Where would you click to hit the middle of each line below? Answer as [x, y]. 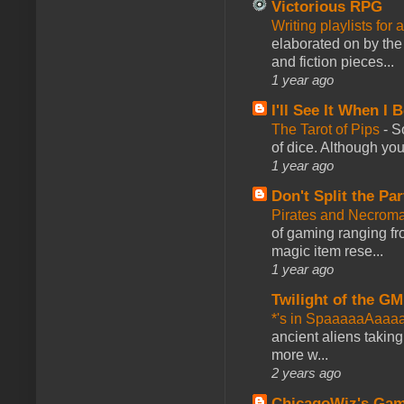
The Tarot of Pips [327, 129]
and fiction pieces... [333, 61]
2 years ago [306, 372]
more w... [300, 354]
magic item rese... [327, 251]
